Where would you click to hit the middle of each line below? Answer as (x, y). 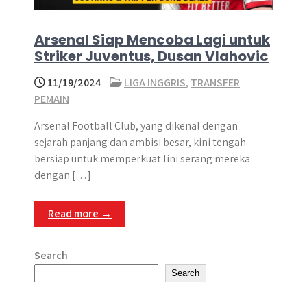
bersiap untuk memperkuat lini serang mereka (142, 159)
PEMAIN (52, 99)
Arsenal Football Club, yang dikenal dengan (136, 126)
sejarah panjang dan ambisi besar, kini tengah (140, 142)
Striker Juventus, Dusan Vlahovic (151, 56)
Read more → (80, 213)
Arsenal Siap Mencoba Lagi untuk (152, 40)
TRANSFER (215, 83)
